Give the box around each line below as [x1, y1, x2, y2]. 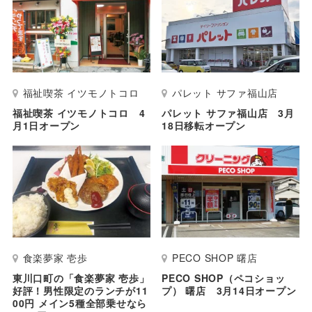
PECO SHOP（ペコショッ [162, 270, 286, 285]
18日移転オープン [162, 118, 246, 132]
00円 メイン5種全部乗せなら [12, 295, 148, 310]
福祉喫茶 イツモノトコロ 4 [12, 105, 146, 120]
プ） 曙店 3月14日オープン [162, 283, 297, 297]
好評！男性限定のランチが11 [12, 283, 148, 297]
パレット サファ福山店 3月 [162, 105, 295, 120]
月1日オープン [12, 118, 81, 132]
